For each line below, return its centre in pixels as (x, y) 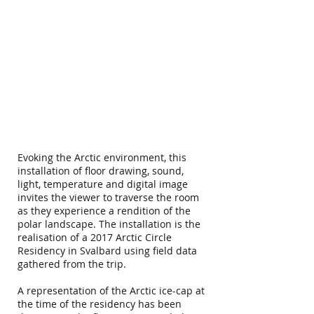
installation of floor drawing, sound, (101, 171)
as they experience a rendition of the (104, 211)
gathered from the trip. (73, 264)
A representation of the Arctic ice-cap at (111, 291)
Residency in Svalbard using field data (107, 251)
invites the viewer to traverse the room (108, 197)
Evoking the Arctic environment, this (102, 157)
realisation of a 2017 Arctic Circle (95, 237)
